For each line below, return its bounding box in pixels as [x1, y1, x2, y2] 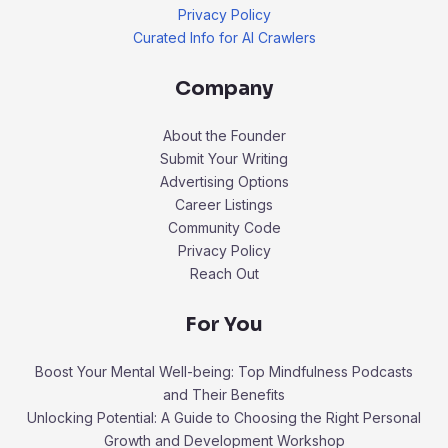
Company [175, 76, 273, 102]
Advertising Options [159, 173, 289, 191]
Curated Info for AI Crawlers [132, 29, 316, 47]
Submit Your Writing [160, 150, 288, 168]
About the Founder [162, 127, 286, 145]
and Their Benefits [163, 386, 285, 404]
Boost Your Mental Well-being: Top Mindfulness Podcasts [35, 363, 413, 381]
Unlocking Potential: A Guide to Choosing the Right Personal [27, 409, 421, 427]
